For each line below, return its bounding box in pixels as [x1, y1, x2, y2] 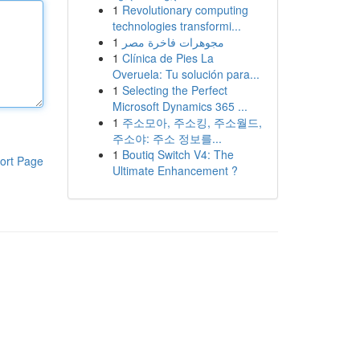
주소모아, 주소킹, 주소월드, [121, 114, 262, 130]
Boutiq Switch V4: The [121, 146, 234, 162]
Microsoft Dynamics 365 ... [112, 98, 247, 114]
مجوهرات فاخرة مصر [121, 34, 224, 50]
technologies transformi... [112, 18, 241, 34]
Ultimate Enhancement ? [112, 162, 238, 178]
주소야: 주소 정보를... [112, 130, 222, 146]
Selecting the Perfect [121, 82, 227, 98]
